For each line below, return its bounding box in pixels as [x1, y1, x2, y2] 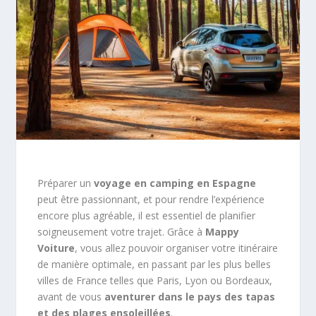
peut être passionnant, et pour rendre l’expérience [37, 192, 265, 206]
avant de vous [37, 289, 105, 303]
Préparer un [37, 176, 95, 190]
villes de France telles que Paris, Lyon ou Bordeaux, [37, 273, 273, 287]
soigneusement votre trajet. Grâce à [37, 224, 206, 238]
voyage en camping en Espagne [94, 176, 257, 190]
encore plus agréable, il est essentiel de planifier [37, 208, 256, 222]
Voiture [37, 241, 75, 255]
